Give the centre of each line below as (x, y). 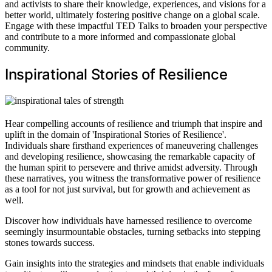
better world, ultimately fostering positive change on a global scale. (132, 15)
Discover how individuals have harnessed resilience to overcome (128, 221)
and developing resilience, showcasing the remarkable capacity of (130, 157)
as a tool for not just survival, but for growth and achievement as (127, 189)
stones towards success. (50, 243)
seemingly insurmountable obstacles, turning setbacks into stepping (133, 232)
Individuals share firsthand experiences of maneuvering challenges (131, 146)
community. (27, 48)
